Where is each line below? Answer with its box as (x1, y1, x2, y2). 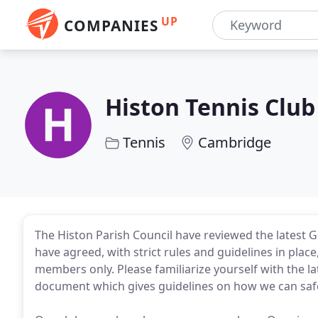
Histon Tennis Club (105, 92, 315, 122)
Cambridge (198, 133, 271, 152)
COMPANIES (64, 16, 158, 35)
